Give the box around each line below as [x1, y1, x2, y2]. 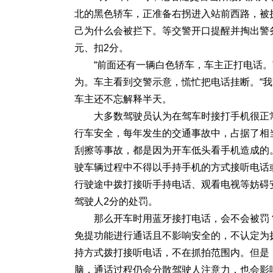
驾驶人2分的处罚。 [74, 196, 158, 207]
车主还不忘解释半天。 [74, 94, 172, 104]
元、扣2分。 [74, 43, 129, 53]
